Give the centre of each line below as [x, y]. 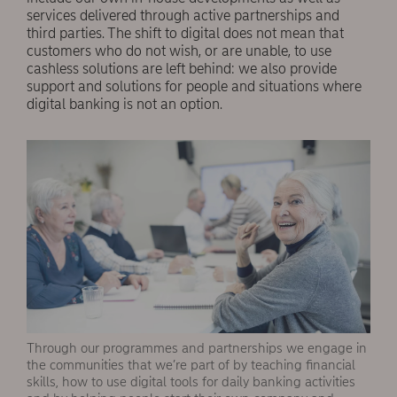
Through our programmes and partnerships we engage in [197, 348]
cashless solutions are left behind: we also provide [182, 68]
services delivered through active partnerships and [183, 15]
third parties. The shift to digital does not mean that [185, 33]
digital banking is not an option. [125, 104]
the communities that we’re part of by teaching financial [191, 365]
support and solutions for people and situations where [194, 86]
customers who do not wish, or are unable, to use [179, 51]
